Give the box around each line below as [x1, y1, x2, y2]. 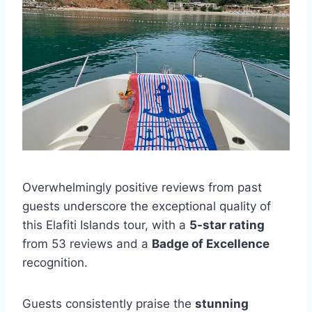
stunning [195, 297, 249, 311]
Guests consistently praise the [22, 297, 195, 311]
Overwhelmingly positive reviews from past [22, 180, 262, 194]
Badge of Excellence [152, 237, 270, 251]
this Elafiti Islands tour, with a [22, 218, 189, 232]
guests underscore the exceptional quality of [22, 199, 271, 213]
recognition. [22, 256, 88, 270]
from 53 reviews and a [22, 237, 152, 251]
